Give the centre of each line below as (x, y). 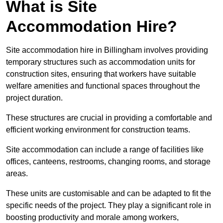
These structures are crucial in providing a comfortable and (109, 118)
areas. (17, 174)
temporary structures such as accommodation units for (101, 62)
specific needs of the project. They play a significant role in (109, 206)
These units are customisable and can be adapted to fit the (109, 194)
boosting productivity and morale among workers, (92, 218)
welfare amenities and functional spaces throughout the (103, 86)
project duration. (34, 98)
